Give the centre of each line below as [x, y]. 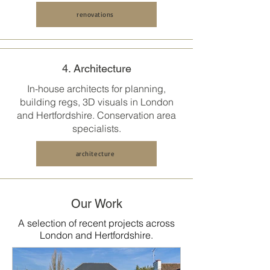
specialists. [96, 128]
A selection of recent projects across [96, 223]
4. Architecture [96, 68]
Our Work [96, 204]
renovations [95, 14]
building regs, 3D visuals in [80, 102]
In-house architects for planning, [96, 89]
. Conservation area [134, 115]
